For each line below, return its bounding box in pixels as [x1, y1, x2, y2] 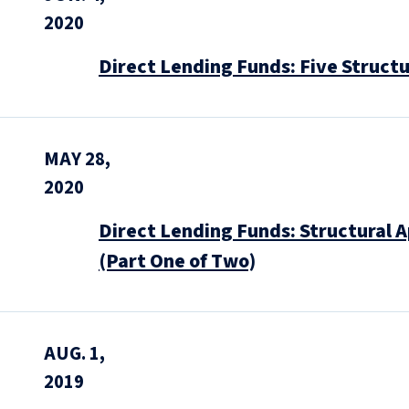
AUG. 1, [44, 341, 105, 367]
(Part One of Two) [99, 246, 256, 276]
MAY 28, [44, 145, 110, 173]
